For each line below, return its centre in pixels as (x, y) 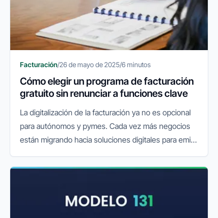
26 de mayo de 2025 (90, 65)
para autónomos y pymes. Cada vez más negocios (105, 126)
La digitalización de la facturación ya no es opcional (105, 113)
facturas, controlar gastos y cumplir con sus (93, 154)
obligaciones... (44, 167)
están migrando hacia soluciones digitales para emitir (109, 140)
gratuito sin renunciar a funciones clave (104, 94)
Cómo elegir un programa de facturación (107, 82)
